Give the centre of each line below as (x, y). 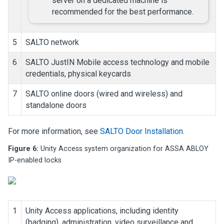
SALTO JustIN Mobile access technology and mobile (117, 62)
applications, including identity (125, 210)
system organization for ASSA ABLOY (145, 148)
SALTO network (52, 42)
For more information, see (54, 131)
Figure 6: (24, 148)
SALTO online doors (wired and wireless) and (104, 93)
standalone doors (56, 105)
